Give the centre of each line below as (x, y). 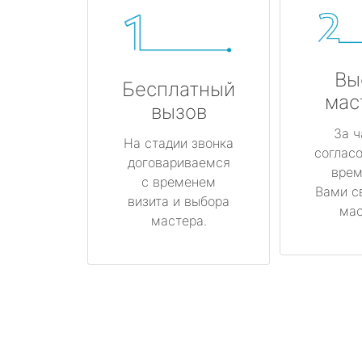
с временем (179, 181)
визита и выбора (179, 201)
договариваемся (179, 162)
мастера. (179, 220)
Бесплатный (179, 89)
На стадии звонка (179, 143)
